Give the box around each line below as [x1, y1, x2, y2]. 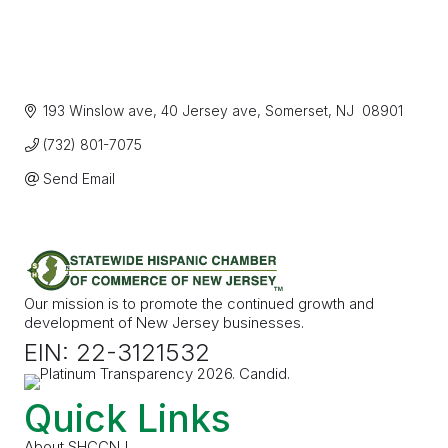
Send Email [42, 170, 115, 188]
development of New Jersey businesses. [24, 312, 304, 332]
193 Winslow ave [42, 102, 153, 120]
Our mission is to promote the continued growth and [24, 293, 374, 313]
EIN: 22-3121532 [24, 337, 210, 367]
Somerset [264, 102, 328, 120]
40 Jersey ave [160, 102, 257, 120]
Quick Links [24, 396, 231, 442]
